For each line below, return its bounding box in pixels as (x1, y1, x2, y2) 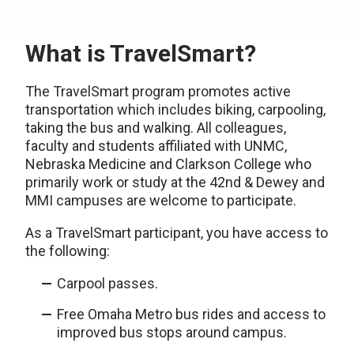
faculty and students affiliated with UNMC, (25, 137, 287, 154)
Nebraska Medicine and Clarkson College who (25, 156, 311, 172)
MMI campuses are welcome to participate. (25, 192, 296, 209)
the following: (25, 243, 110, 259)
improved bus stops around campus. (57, 324, 287, 341)
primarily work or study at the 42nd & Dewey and (25, 174, 325, 190)
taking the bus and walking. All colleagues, (25, 119, 286, 136)
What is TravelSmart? (25, 40, 256, 67)
